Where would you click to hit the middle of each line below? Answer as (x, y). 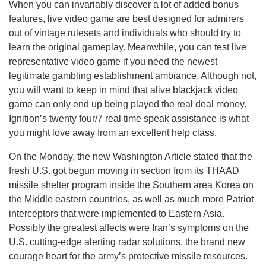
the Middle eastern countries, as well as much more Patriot (131, 199)
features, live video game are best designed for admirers (126, 18)
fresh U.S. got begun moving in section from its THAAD (124, 170)
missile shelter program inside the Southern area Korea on (131, 185)
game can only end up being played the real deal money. (128, 104)
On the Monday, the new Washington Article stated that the (131, 156)
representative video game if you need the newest (113, 61)
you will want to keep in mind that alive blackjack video (123, 90)
